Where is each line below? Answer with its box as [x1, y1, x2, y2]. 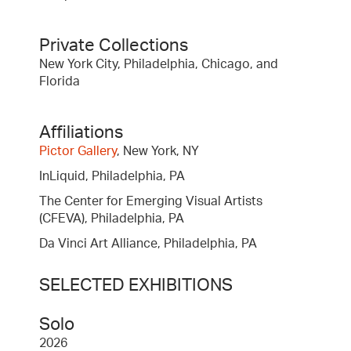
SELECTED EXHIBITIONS [39, 276, 233, 294]
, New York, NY [117, 144, 199, 157]
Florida [39, 74, 80, 88]
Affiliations [39, 123, 123, 141]
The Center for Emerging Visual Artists [39, 194, 262, 208]
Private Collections [39, 36, 188, 54]
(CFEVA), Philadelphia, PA [39, 212, 184, 225]
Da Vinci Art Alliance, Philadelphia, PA [39, 237, 257, 250]
